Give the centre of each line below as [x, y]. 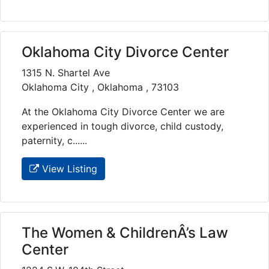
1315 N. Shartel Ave [66, 72]
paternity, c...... [54, 140]
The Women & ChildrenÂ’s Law [125, 232]
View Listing [68, 168]
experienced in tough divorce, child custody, [122, 126]
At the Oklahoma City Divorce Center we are [123, 111]
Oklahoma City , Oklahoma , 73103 [100, 87]
